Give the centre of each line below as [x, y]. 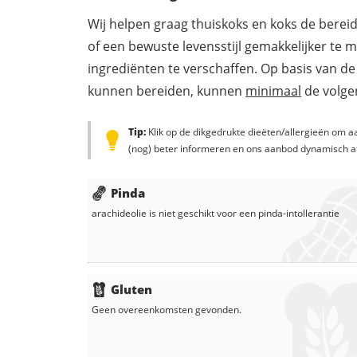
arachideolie [119, 213]
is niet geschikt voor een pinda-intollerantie [243, 213]
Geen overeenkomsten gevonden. [167, 309]
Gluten [131, 289]
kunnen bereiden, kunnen [167, 90]
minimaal [273, 90]
